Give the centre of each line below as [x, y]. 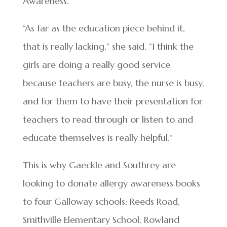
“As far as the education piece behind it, [104, 28]
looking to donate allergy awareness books [111, 183]
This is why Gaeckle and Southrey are [99, 165]
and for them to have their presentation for [112, 101]
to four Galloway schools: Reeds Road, [101, 201]
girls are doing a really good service [96, 65]
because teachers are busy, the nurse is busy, [113, 83]
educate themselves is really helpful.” [98, 138]
